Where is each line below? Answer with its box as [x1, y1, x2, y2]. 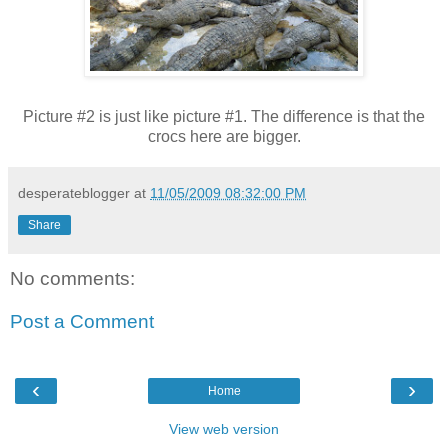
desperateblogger [18, 184, 130, 201]
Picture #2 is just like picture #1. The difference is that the [23, 107, 425, 125]
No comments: [10, 267, 135, 289]
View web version [169, 420, 279, 437]
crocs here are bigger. [147, 127, 301, 145]
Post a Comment [10, 311, 154, 333]
